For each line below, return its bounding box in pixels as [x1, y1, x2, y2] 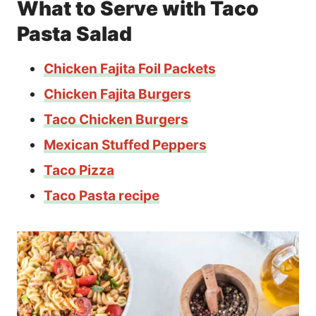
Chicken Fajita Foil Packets [44, 60, 216, 77]
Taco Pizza [44, 162, 114, 178]
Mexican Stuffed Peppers [44, 136, 207, 153]
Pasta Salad [17, 21, 132, 46]
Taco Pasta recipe [44, 187, 159, 204]
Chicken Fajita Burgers [44, 85, 191, 102]
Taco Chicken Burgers [44, 111, 188, 128]
